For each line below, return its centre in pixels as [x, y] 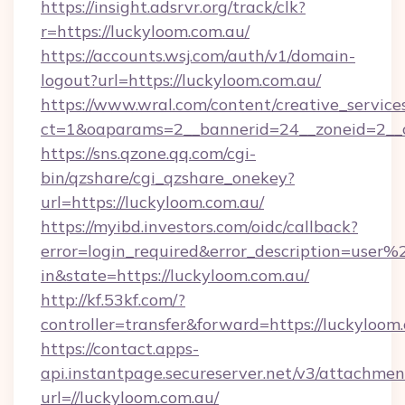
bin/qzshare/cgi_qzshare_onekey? [168, 178]
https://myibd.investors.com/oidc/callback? [199, 226]
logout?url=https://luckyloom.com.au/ [181, 80]
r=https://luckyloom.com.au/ [145, 31]
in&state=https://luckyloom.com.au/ [175, 275]
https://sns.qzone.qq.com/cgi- [148, 153]
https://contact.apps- [120, 348]
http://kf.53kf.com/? [113, 300]
